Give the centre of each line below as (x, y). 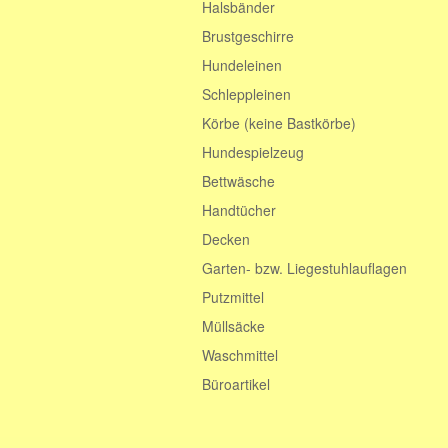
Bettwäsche (238, 181)
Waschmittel (240, 355)
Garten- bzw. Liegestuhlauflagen (304, 268)
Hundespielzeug (253, 152)
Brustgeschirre (248, 36)
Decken (226, 239)
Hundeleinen (242, 65)
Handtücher (239, 210)
